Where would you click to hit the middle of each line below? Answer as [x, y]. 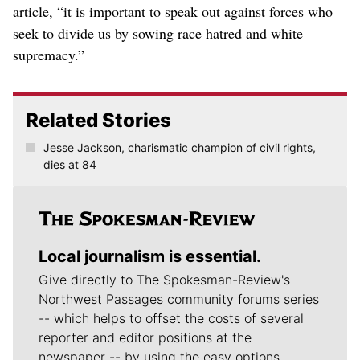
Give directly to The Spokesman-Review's [164, 280]
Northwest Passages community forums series [179, 299]
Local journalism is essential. [150, 257]
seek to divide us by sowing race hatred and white [158, 33]
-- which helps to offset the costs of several [171, 319]
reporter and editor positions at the [145, 338]
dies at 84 [70, 165]
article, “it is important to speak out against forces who [173, 12]
